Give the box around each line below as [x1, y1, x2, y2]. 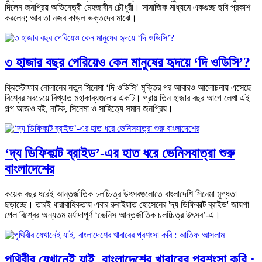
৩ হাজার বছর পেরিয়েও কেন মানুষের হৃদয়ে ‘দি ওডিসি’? [5, 55, 250, 71]
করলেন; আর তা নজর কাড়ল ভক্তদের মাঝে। [5, 13, 137, 23]
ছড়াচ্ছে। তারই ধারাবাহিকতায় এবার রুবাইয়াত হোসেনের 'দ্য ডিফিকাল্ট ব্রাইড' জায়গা [5, 199, 249, 209]
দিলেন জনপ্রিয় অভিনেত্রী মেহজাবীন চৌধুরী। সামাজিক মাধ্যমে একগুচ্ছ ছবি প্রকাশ [5, 2, 250, 13]
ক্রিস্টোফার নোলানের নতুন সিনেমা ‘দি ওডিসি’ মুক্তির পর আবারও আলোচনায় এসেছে [5, 82, 251, 93]
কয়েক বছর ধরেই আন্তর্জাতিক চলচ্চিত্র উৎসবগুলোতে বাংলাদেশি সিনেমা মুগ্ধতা [5, 188, 237, 199]
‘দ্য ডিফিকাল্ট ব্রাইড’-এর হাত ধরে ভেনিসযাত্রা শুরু [5, 146, 235, 161]
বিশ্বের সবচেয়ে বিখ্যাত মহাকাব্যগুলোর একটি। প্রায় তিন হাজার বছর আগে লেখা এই [5, 93, 250, 104]
